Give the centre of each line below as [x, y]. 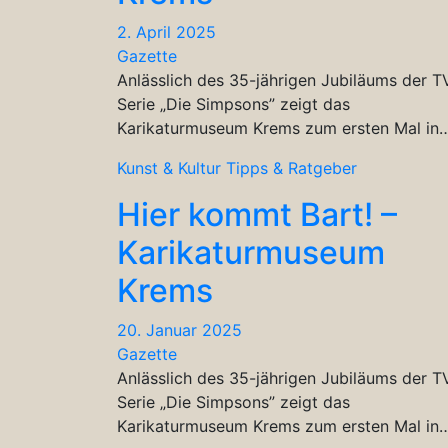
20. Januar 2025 [179, 329]
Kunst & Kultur [169, 167]
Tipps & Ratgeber [291, 167]
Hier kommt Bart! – [257, 214]
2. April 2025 [166, 31]
